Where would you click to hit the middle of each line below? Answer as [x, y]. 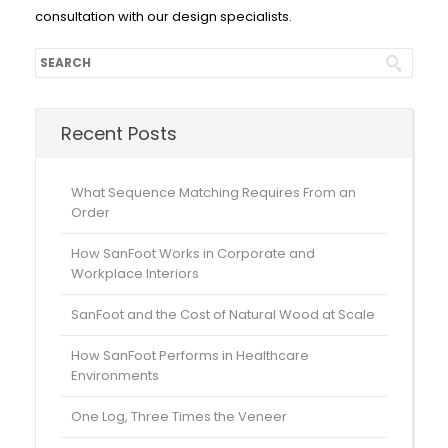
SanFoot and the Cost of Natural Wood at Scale [223, 315]
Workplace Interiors [135, 274]
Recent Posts [119, 134]
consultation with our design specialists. [163, 17]
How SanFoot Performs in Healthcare [190, 356]
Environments [115, 376]
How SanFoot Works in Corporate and [193, 254]
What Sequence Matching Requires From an [213, 193]
